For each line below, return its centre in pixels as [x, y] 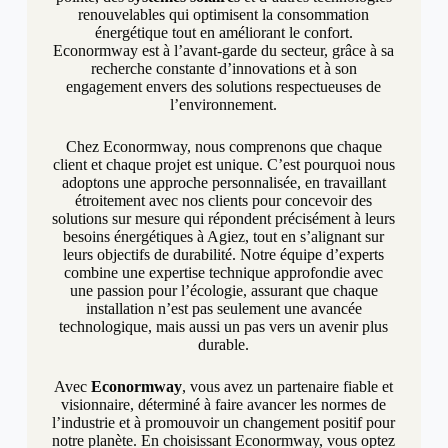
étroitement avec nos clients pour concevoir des [224, 201]
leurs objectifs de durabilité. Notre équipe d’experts [224, 255]
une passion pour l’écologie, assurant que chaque [223, 291]
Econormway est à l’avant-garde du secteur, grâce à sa [224, 51]
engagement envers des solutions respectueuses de [224, 87]
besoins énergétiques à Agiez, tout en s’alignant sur [224, 237]
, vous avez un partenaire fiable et [288, 387]
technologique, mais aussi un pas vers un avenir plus [224, 327]
